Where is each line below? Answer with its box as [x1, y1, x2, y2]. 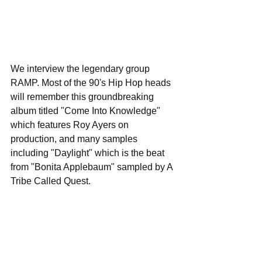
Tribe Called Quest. [11, 176, 91, 186]
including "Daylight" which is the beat [11, 148, 167, 158]
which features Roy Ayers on [11, 120, 131, 130]
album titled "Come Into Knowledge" [11, 106, 163, 116]
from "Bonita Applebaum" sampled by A [11, 162, 175, 172]
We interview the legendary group [11, 64, 152, 74]
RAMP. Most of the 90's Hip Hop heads [11, 78, 173, 88]
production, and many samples [11, 134, 140, 144]
